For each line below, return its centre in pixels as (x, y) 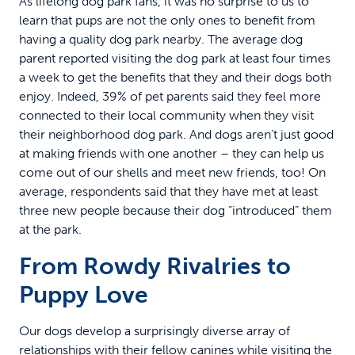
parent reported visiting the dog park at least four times (175, 58)
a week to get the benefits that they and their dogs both (175, 77)
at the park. (50, 229)
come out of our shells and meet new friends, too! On (172, 172)
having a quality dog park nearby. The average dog (161, 39)
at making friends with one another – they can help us (172, 153)
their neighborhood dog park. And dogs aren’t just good (176, 134)
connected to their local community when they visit (166, 115)
